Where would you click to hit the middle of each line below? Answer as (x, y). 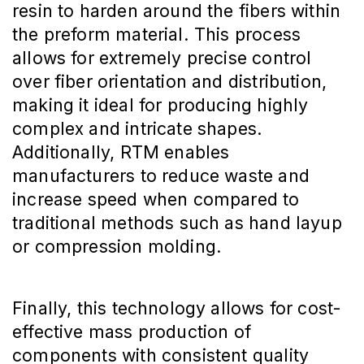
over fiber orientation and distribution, (170, 82)
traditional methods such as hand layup (177, 223)
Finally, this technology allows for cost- (177, 308)
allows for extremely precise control (162, 58)
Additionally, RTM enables (121, 152)
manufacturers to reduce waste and (161, 176)
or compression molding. (117, 247)
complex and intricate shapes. (138, 129)
